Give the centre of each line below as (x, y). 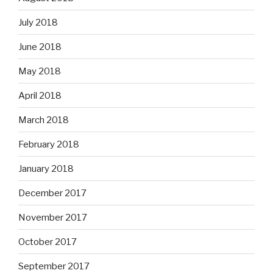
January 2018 (46, 168)
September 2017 (54, 266)
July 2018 (38, 22)
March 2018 (44, 120)
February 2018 (49, 144)
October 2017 (48, 242)
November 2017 (53, 217)
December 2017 (52, 193)
